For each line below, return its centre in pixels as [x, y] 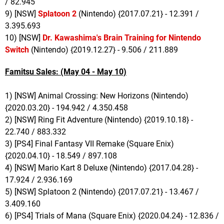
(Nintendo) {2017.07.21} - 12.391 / [138, 14]
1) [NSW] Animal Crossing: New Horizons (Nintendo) [97, 96]
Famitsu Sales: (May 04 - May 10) [66, 72]
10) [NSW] [24, 38]
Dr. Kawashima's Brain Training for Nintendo [122, 38]
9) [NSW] [21, 14]
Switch [17, 50]
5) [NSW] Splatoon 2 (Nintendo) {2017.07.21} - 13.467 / [102, 192]
